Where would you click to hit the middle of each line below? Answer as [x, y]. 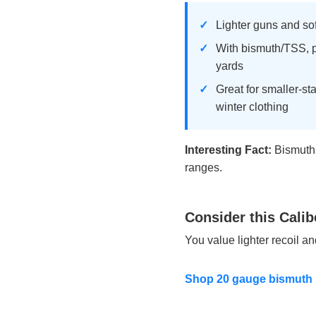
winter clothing [252, 107]
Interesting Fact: [228, 150]
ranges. [203, 167]
